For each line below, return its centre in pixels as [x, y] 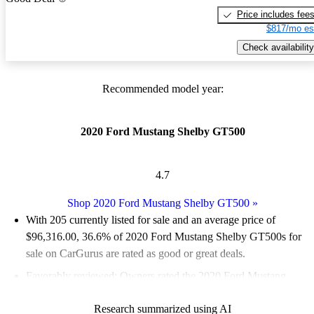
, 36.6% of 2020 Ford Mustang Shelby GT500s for [189, 236]
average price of [240, 219]
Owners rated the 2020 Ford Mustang [202, 275]
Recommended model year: [163, 89]
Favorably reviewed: [71, 275]
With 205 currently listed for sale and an [115, 219]
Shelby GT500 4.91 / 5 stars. [90, 292]
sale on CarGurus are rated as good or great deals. [136, 253]
